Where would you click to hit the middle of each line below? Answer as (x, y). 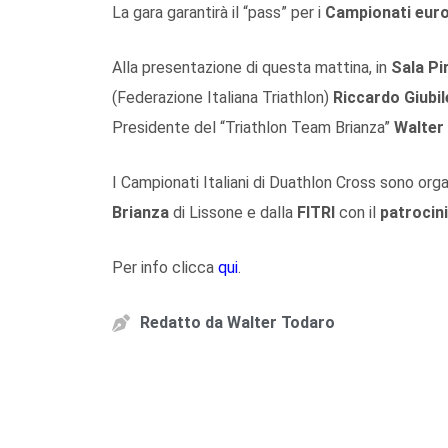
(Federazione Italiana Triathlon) (222, 97)
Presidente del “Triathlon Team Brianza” (253, 127)
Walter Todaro (279, 322)
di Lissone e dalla (233, 212)
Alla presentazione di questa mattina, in (251, 67)
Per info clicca (165, 267)
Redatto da (181, 322)
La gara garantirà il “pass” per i (218, 12)
